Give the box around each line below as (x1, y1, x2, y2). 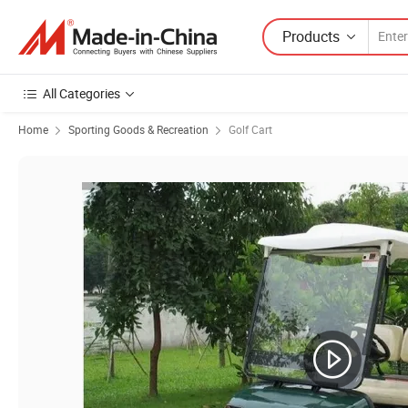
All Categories (43, 85, 120, 102)
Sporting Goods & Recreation (68, 122, 209, 137)
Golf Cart (229, 122, 272, 137)
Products (282, 25, 340, 46)
